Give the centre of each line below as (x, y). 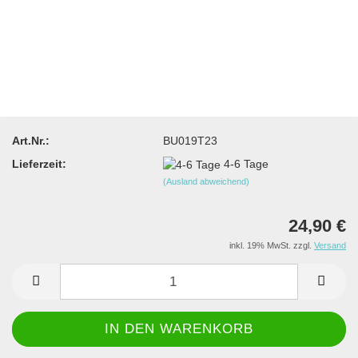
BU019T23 (191, 140)
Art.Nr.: (31, 140)
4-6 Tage (247, 163)
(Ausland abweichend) (207, 181)
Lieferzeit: (39, 163)
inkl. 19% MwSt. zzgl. (272, 246)
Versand (330, 246)
